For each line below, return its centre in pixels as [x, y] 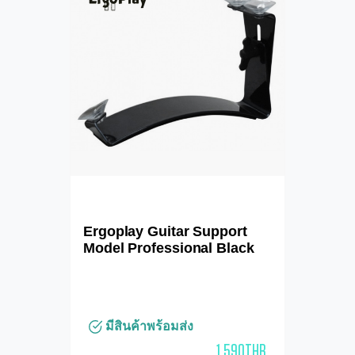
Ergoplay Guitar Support [165, 231]
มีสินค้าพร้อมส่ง [148, 326]
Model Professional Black [169, 248]
